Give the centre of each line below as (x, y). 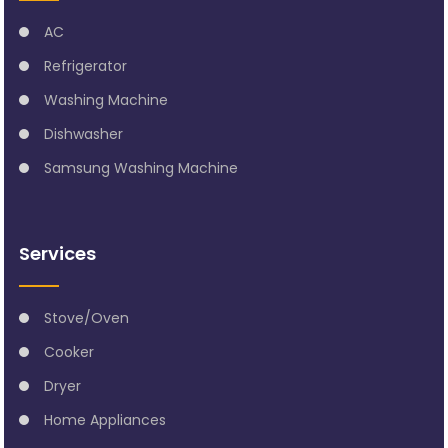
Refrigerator (86, 65)
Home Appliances (105, 419)
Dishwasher (84, 133)
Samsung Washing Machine (141, 167)
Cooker (69, 351)
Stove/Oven (87, 317)
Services (58, 253)
